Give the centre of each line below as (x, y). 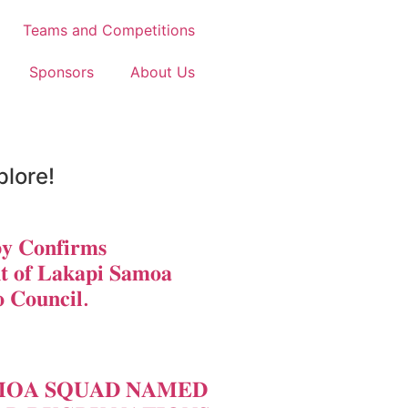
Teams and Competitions (109, 30)
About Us (163, 72)
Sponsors (61, 72)
